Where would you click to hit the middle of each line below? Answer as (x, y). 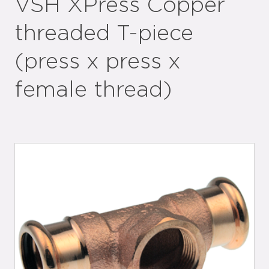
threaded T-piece (104, 34)
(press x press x (98, 62)
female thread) (93, 90)
